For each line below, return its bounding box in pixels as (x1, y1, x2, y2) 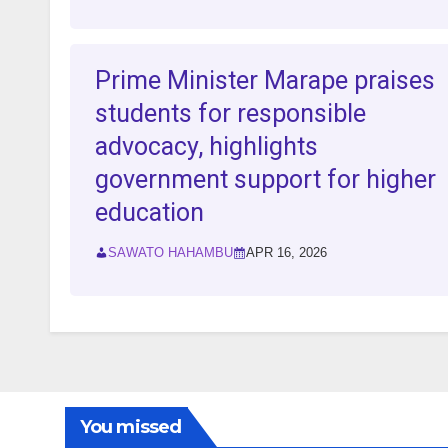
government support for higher (95, 165, 436, 195)
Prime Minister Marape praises (95, 66, 435, 96)
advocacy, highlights (95, 132, 318, 162)
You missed (80, 416, 181, 439)
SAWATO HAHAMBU (108, 245, 233, 261)
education (95, 198, 204, 228)
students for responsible (95, 99, 366, 129)
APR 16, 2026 (246, 245, 327, 261)
